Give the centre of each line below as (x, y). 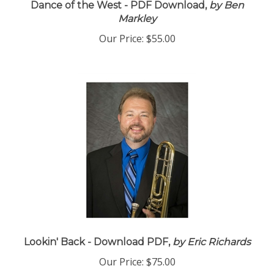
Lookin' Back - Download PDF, (97, 246)
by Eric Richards (210, 246)
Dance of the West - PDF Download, (118, 9)
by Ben (225, 9)
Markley (137, 23)
